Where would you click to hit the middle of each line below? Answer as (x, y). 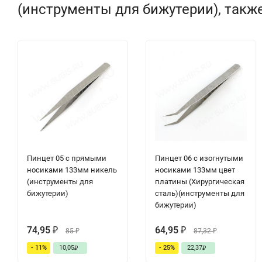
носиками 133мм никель (72, 170)
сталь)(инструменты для (200, 193)
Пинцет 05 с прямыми (67, 158)
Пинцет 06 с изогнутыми (199, 158)
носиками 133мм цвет (195, 170)
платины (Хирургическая (200, 181)
